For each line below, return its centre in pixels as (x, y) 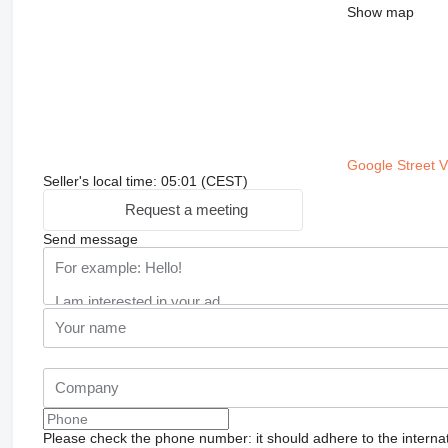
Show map (380, 11)
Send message (90, 238)
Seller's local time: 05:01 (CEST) (145, 180)
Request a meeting (186, 210)
